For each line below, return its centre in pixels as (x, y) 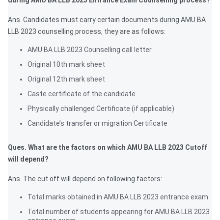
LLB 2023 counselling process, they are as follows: (87, 32)
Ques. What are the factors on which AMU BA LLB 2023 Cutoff (108, 148)
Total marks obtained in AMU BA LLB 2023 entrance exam (118, 197)
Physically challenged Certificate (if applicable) (101, 109)
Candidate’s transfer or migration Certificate (97, 124)
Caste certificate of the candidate (82, 94)
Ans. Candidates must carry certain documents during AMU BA (107, 20)
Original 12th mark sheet (66, 79)
